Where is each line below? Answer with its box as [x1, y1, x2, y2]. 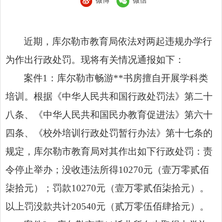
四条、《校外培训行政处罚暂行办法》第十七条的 [5, 127, 213, 138]
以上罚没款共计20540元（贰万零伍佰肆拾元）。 [5, 201, 209, 212]
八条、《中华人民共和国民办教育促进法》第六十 [5, 109, 213, 120]
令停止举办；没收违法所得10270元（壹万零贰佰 [5, 164, 209, 175]
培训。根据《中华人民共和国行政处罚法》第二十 [5, 91, 213, 102]
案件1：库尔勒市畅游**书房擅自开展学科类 [24, 72, 209, 83]
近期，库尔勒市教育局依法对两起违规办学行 [24, 36, 213, 47]
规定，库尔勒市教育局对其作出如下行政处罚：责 [5, 146, 213, 157]
